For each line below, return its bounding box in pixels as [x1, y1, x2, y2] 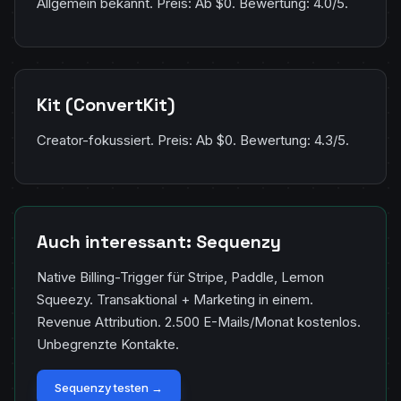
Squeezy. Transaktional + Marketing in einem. [37, 291, 313, 308]
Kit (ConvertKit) [37, 93, 175, 116]
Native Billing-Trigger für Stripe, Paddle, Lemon [37, 269, 324, 286]
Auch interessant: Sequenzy [37, 230, 281, 253]
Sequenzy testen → [55, 380, 163, 395]
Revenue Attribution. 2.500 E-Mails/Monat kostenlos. [37, 313, 361, 330]
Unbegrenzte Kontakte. [37, 336, 179, 353]
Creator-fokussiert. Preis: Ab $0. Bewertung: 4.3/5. [37, 132, 349, 149]
